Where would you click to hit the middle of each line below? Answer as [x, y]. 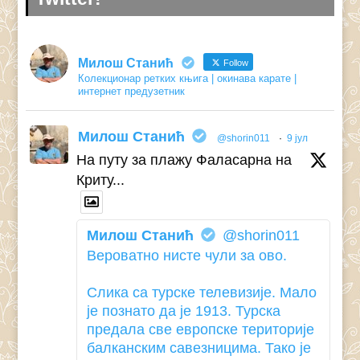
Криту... [101, 180]
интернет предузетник [132, 92]
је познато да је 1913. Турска [184, 311]
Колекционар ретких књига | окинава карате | [188, 79]
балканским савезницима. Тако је [199, 348]
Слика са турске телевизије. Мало [202, 292]
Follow [235, 63]
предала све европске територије [201, 329]
